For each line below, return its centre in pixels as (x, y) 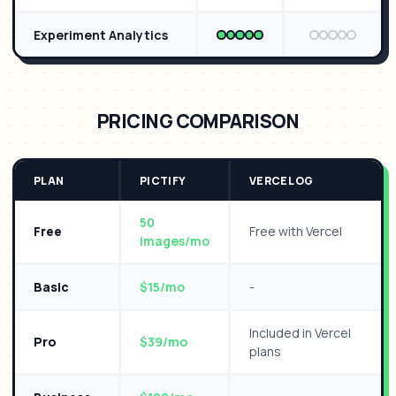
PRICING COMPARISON (198, 121)
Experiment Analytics (101, 35)
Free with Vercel (296, 231)
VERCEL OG (282, 181)
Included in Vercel (300, 333)
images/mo (175, 241)
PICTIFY (163, 181)
